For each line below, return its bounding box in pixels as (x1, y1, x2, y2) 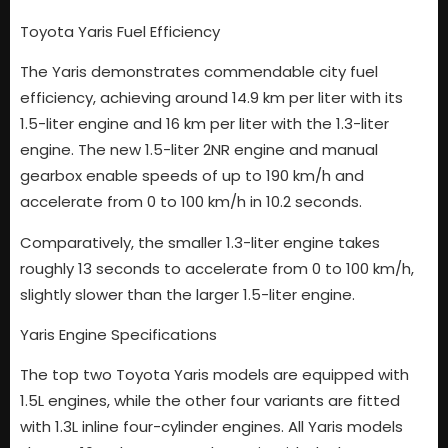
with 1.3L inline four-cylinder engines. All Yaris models (20, 416, 403, 438)
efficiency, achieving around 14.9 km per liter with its (20, 87, 403, 109)
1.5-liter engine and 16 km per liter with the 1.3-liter (20, 113, 389, 135)
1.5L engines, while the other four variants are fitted (20, 390, 400, 412)
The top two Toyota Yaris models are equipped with (20, 364, 409, 386)
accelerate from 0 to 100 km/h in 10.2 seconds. (20, 191, 362, 213)
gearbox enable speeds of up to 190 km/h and (20, 165, 364, 187)
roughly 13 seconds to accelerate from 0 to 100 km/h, (20, 257, 414, 279)
